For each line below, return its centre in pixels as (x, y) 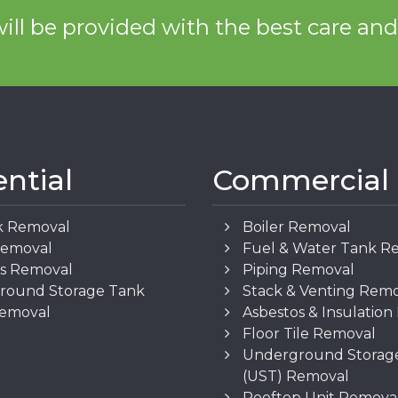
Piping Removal (299, 270)
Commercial (301, 180)
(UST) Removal (296, 377)
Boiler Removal (297, 227)
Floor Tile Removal (310, 334)
